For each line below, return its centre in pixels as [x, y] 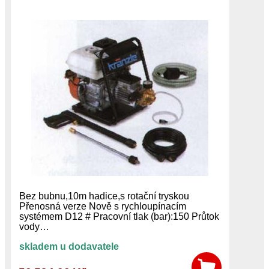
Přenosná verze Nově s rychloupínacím [102, 206]
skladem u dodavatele [69, 246]
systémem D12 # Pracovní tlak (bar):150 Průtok [119, 216]
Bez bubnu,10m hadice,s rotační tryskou [104, 196]
